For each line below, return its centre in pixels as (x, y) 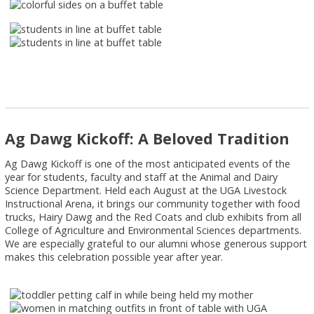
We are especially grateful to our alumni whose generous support (156, 243)
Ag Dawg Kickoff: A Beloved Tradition (148, 138)
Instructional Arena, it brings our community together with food (153, 203)
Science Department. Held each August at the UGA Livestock (146, 190)
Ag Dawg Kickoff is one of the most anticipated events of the (148, 163)
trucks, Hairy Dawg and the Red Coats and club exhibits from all (153, 217)
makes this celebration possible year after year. (114, 257)
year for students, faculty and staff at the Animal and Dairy (142, 177)
